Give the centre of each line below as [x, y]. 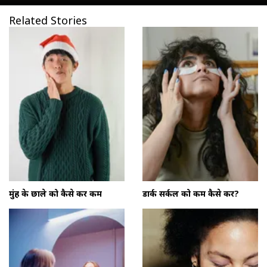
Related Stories [48, 20]
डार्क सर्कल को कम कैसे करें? [191, 193]
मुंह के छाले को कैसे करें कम [55, 193]
